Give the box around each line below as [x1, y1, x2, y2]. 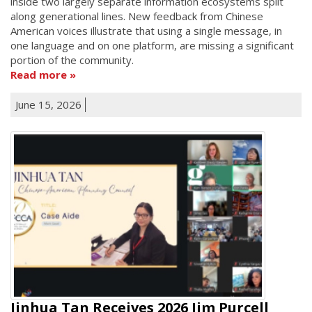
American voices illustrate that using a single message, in [10, 23, 282, 38]
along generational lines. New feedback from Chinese [10, 8, 263, 23]
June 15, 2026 [15, 97, 81, 111]
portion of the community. [10, 52, 134, 67]
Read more [10, 67, 67, 81]
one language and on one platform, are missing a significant [10, 38, 294, 52]
